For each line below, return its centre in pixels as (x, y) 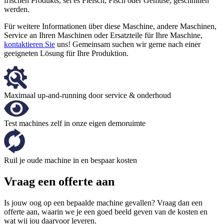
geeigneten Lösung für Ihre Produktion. (66, 53)
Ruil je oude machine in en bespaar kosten (70, 160)
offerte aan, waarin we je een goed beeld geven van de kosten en (106, 211)
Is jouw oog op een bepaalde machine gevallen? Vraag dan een (103, 202)
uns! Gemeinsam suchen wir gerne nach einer (128, 44)
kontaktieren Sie (29, 44)
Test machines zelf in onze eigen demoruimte (75, 123)
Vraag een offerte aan (59, 181)
